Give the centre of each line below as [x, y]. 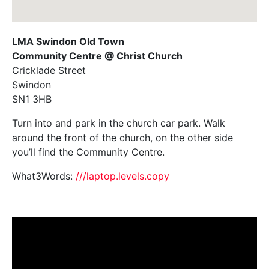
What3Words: [44, 176]
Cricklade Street [49, 70]
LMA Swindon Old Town [68, 41]
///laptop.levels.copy [122, 176]
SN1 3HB [32, 99]
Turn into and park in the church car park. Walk [119, 123]
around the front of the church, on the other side [122, 137]
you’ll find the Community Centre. [88, 152]
